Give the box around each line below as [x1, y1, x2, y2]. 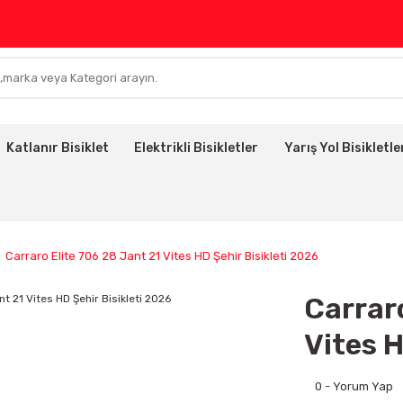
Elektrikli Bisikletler [134, 140, 259, 156]
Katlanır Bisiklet [5, 140, 109, 156]
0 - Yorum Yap [315, 380, 393, 393]
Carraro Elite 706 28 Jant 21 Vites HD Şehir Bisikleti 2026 [5, 249, 318, 263]
